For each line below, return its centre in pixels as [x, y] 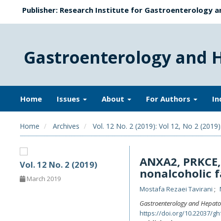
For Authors [169, 99]
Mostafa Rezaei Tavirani [177, 189]
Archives [66, 126]
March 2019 [43, 178]
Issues [69, 99]
